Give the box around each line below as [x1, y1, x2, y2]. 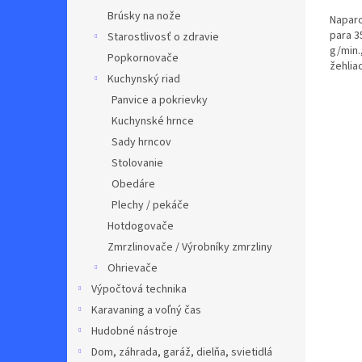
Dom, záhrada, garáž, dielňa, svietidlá [91, 344, 272, 360]
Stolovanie [112, 155, 163, 171]
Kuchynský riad [107, 71, 180, 87]
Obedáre [112, 176, 155, 192]
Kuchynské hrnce [112, 113, 194, 129]
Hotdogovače [107, 218, 174, 234]
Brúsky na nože [107, 8, 181, 24]
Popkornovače [107, 50, 179, 66]
